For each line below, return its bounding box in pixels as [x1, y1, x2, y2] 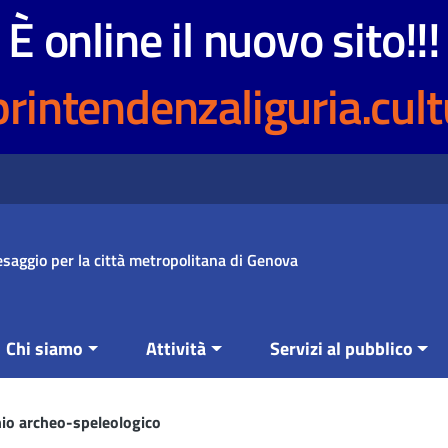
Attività [146, 335, 207, 362]
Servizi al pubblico [269, 335, 413, 362]
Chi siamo [6, 335, 83, 362]
